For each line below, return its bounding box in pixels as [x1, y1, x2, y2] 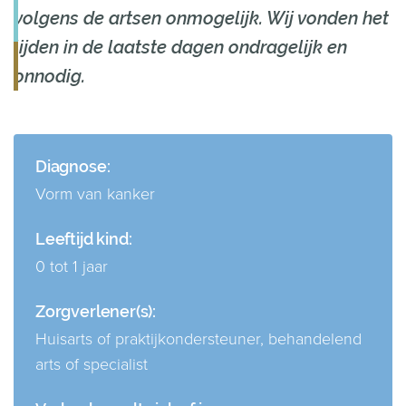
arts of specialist [35, 353, 148, 376]
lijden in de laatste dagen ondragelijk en [14, 36, 347, 58]
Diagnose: [35, 157, 111, 176]
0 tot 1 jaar [35, 255, 108, 278]
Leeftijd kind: [35, 229, 132, 248]
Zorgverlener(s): [35, 302, 157, 321]
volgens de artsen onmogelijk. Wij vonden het [14, 7, 389, 29]
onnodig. [14, 65, 85, 87]
